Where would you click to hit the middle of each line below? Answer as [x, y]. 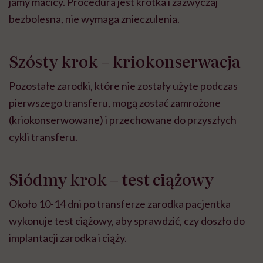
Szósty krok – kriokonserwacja [125, 60]
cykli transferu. [43, 137]
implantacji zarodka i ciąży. [68, 238]
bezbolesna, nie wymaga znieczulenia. [94, 19]
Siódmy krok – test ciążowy [111, 178]
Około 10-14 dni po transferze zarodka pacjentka [120, 204]
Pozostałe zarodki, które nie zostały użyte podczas [123, 86]
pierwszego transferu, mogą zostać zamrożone [115, 103]
